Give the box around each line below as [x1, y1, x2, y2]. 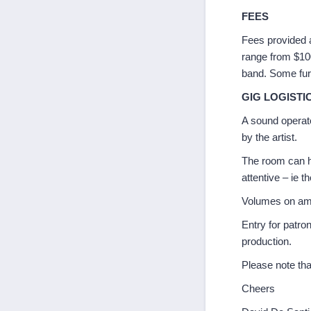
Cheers [242, 283, 275, 294]
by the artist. [242, 131, 297, 143]
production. [242, 235, 292, 247]
